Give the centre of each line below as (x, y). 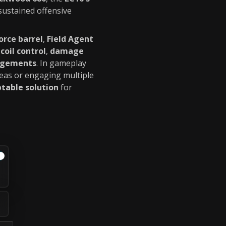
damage (67, 51)
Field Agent (70, 39)
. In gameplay (61, 63)
